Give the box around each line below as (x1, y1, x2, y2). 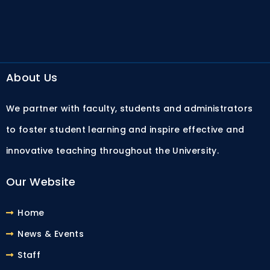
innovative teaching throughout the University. (6, 144, 219, 157)
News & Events (17, 227, 84, 240)
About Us (6, 69, 58, 85)
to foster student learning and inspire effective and (6, 123, 245, 136)
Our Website (6, 174, 76, 189)
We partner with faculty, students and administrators (6, 102, 253, 115)
